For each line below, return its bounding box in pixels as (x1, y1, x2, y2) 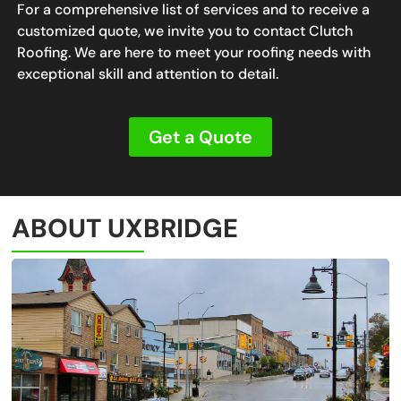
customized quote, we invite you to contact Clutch (16, 21, 353, 40)
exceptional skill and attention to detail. (16, 64, 278, 83)
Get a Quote (149, 124, 252, 149)
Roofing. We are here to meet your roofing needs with (16, 42, 371, 62)
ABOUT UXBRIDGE (12, 211, 239, 246)
